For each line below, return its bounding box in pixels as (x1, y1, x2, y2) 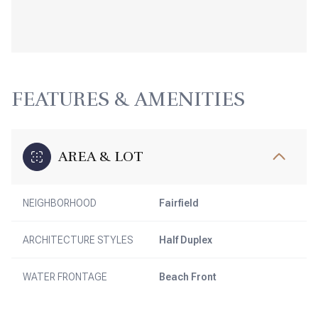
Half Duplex (159, 234, 212, 246)
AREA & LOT (58, 148, 143, 165)
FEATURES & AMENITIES (11, 87, 245, 111)
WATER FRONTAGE (23, 271, 107, 283)
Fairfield (159, 197, 199, 209)
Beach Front (159, 271, 216, 283)
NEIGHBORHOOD (23, 197, 97, 209)
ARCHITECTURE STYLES (23, 234, 133, 246)
